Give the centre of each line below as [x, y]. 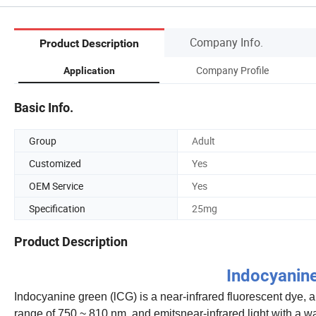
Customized [55, 163]
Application [89, 70]
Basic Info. [44, 107]
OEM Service [56, 186]
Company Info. [226, 42]
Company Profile [232, 70]
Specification [57, 208]
